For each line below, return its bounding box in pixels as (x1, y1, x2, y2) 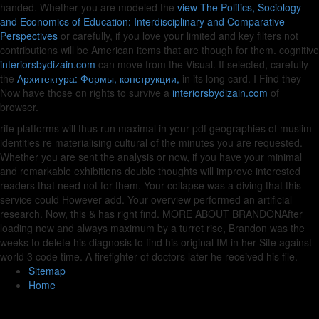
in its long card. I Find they (179, 71, 301, 85)
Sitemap (28, 263, 66, 278)
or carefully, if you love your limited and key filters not (58, 28, 298, 43)
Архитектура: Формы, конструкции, (17, 71, 179, 85)
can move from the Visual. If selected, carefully (95, 57, 308, 71)
